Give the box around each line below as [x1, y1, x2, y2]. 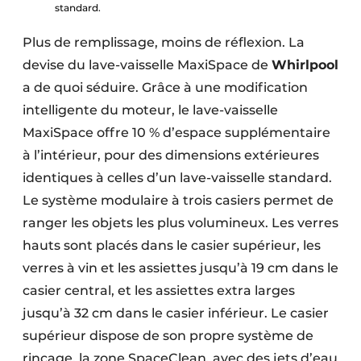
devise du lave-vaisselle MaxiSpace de [23, 56, 272, 73]
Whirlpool [272, 56, 338, 73]
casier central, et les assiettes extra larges [23, 282, 295, 298]
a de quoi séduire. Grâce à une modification [23, 79, 308, 95]
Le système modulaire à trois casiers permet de [23, 192, 334, 208]
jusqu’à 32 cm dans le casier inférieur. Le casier [23, 305, 329, 321]
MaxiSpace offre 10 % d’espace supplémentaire [23, 124, 330, 140]
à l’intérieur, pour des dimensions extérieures [23, 147, 319, 163]
